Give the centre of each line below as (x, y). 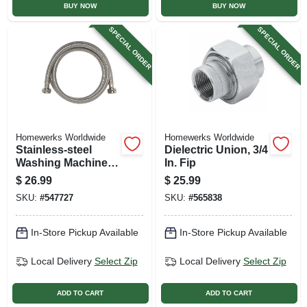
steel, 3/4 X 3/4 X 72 (65, 188)
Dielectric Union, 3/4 (216, 149)
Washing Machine (61, 162)
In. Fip (180, 162)
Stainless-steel (53, 149)
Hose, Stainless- (58, 175)
